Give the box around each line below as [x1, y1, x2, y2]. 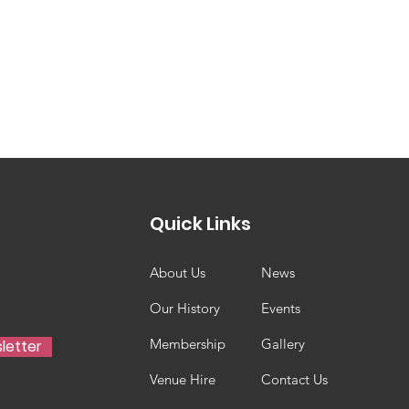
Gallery [260, 335, 305, 352]
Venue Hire [149, 371, 215, 388]
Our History [149, 299, 220, 317]
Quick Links [149, 211, 251, 236]
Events [260, 299, 300, 317]
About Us [149, 264, 205, 281]
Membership [149, 335, 225, 352]
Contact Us [260, 371, 328, 388]
